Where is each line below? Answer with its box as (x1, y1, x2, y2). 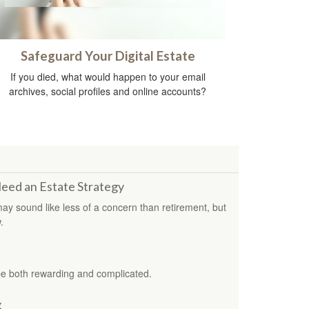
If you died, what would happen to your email (10, 69, 206, 83)
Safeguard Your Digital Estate (20, 48, 195, 63)
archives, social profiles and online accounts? (9, 83, 206, 98)
